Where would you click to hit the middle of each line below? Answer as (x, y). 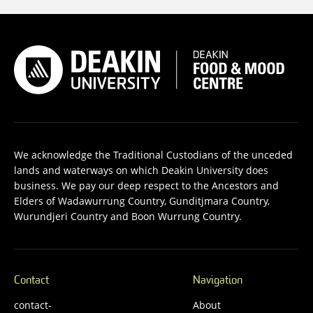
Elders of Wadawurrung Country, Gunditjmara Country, (142, 201)
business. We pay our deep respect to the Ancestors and (146, 185)
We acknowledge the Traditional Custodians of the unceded (153, 154)
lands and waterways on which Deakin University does (141, 170)
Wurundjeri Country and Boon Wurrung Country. (128, 216)
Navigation (217, 281)
